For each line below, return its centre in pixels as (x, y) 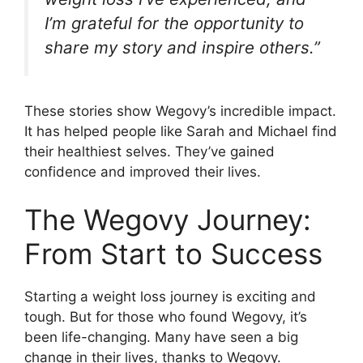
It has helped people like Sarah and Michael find (181, 131)
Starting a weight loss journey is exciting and (170, 297)
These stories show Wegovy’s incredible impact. (180, 111)
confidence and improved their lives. (143, 171)
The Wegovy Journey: (168, 220)
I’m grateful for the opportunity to (174, 23)
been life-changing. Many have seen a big (161, 337)
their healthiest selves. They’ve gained (149, 151)
